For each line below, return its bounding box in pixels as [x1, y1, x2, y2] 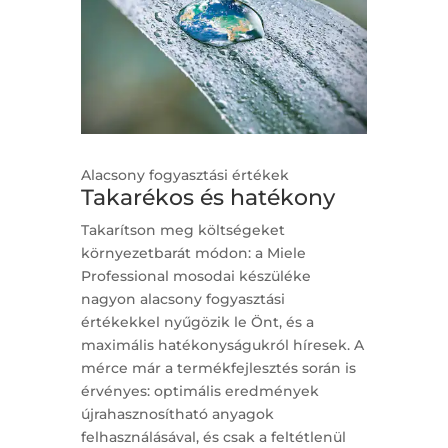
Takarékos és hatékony [80, 183, 335, 211]
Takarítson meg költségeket [80, 220, 285, 239]
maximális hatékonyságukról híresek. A [80, 335, 364, 354]
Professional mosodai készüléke [80, 266, 311, 285]
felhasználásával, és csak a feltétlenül [80, 427, 346, 446]
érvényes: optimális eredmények [80, 381, 319, 400]
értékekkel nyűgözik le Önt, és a [80, 312, 314, 331]
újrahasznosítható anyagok [80, 404, 274, 423]
